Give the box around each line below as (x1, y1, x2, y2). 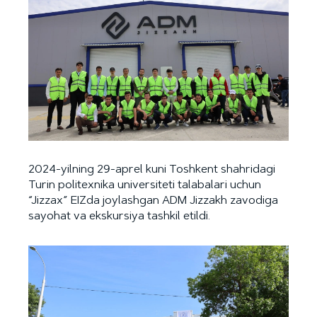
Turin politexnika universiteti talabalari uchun (28, 180, 261, 192)
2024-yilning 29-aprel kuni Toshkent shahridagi (28, 164, 275, 176)
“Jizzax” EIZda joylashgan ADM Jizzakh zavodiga (28, 195, 278, 207)
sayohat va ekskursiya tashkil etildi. (28, 211, 210, 223)
